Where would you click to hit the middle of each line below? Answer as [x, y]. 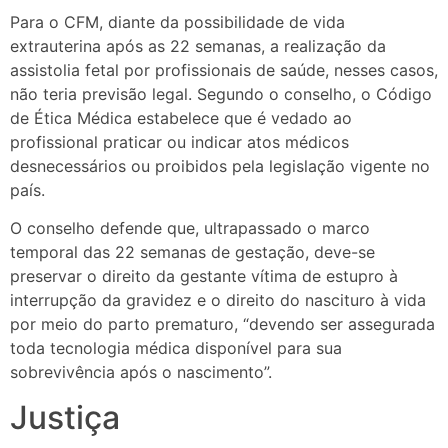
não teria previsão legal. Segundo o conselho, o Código [221, 93]
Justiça [65, 417]
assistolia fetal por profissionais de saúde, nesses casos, [224, 69]
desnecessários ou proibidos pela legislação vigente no [220, 165]
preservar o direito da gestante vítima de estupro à [204, 276]
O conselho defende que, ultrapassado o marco [190, 228]
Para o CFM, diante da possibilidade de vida [177, 21]
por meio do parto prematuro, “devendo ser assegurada [222, 324]
